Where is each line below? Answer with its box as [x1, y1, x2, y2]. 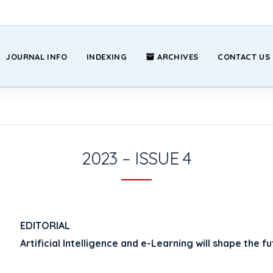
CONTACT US [218, 52, 271, 62]
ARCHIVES [157, 52, 199, 62]
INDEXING [87, 52, 127, 62]
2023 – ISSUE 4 [82, 147, 191, 169]
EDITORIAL [20, 219, 71, 232]
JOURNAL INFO [5, 52, 68, 62]
